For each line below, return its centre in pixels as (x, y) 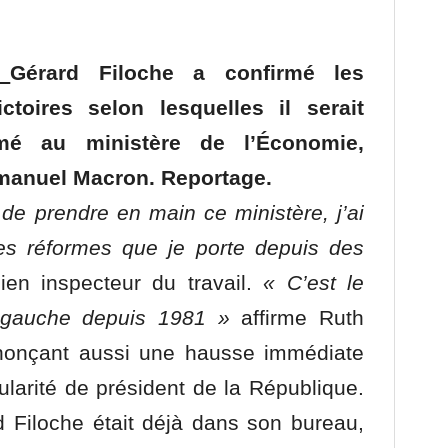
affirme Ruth (297, 317)
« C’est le (308, 282)
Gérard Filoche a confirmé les (187, 72)
